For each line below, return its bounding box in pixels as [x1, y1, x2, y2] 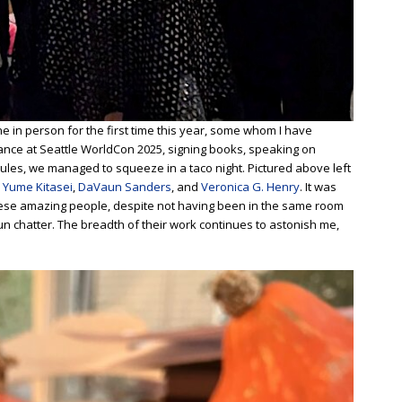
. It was [300, 178, 336, 195]
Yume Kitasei [3, 178, 73, 195]
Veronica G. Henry [201, 178, 300, 195]
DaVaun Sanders [78, 178, 171, 195]
